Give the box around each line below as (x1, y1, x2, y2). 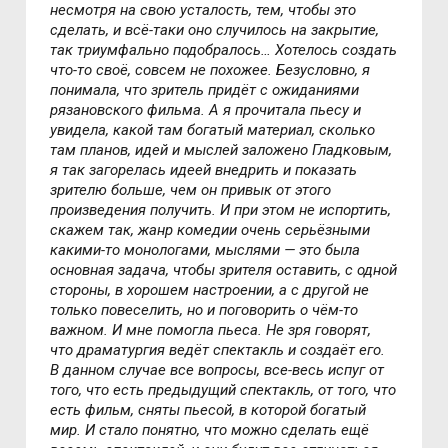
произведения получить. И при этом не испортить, (50, 200, 392, 219)
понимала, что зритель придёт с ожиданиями (50, 80, 360, 99)
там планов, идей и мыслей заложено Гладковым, (50, 140, 393, 159)
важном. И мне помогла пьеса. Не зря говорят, (50, 320, 372, 339)
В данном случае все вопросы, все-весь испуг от (50, 360, 385, 379)
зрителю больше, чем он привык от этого (50, 180, 332, 199)
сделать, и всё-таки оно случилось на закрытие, (50, 20, 380, 39)
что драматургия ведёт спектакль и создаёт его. (50, 340, 386, 359)
